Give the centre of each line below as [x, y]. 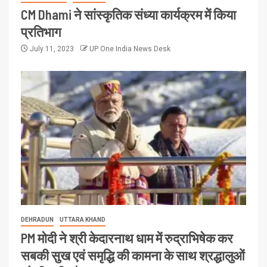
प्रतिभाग [41, 31]
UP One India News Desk [130, 49]
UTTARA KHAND [83, 219]
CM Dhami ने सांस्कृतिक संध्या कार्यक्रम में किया [128, 14]
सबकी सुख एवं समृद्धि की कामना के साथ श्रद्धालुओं [133, 255]
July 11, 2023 [52, 49]
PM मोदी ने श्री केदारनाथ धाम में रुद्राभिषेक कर [127, 237]
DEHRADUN [37, 219]
